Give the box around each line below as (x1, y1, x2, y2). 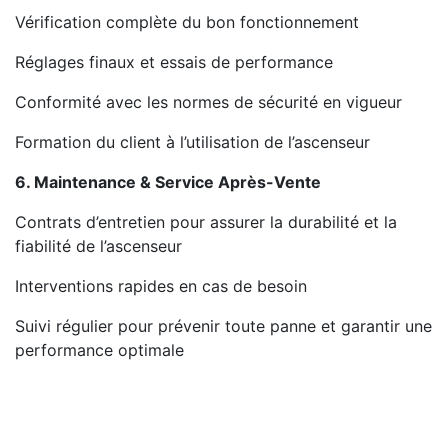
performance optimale (15, 340, 184, 360)
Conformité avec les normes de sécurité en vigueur (15, 92, 402, 112)
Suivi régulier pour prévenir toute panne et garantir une (15, 316, 432, 336)
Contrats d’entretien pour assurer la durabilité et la (15, 212, 397, 232)
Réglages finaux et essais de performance (15, 52, 333, 72)
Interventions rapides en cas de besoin (15, 276, 307, 296)
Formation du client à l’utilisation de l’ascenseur (15, 132, 370, 152)
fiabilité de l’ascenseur (15, 236, 182, 256)
